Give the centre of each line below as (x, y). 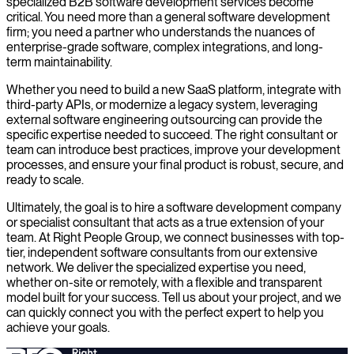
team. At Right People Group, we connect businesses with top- (175, 237)
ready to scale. (45, 179)
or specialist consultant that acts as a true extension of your (165, 222)
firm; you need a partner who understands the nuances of (160, 32)
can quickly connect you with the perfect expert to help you (165, 312)
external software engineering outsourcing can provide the (164, 119)
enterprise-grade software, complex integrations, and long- (165, 47)
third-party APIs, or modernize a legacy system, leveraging (162, 104)
